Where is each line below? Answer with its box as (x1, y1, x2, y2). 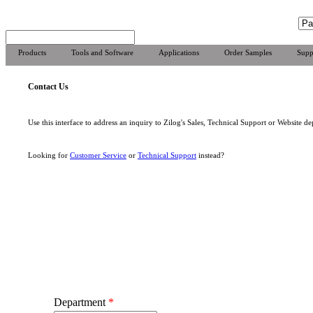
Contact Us (28, 82, 68, 92)
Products (18, 48, 46, 57)
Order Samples (224, 48, 272, 57)
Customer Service (70, 150, 126, 159)
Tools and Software (71, 48, 133, 57)
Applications (159, 48, 199, 57)
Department (54, 296, 108, 308)
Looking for (28, 150, 70, 159)
